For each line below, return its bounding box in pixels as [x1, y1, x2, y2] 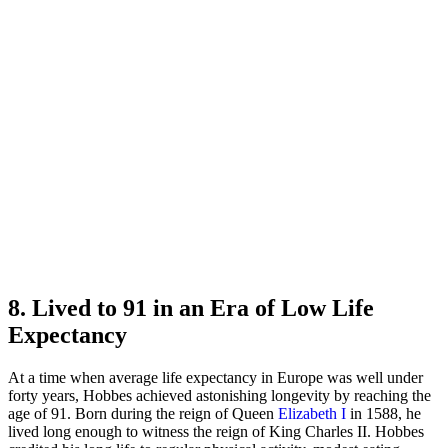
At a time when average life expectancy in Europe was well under [8, 368, 423, 386]
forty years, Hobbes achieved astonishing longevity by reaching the [8, 386, 431, 404]
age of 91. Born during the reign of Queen [8, 404, 278, 422]
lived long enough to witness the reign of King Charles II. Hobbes [8, 422, 424, 440]
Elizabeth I [278, 404, 346, 422]
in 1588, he [346, 404, 421, 422]
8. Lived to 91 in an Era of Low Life [8, 294, 374, 321]
